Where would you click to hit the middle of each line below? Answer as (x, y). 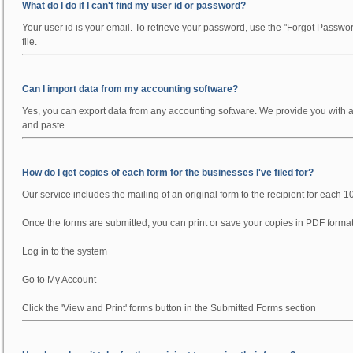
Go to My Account (59, 280)
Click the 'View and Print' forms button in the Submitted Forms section (169, 308)
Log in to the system (65, 251)
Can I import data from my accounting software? (130, 89)
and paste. (45, 125)
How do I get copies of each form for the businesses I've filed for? (168, 173)
